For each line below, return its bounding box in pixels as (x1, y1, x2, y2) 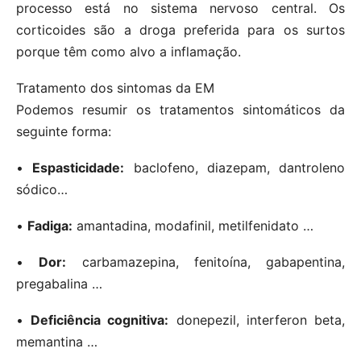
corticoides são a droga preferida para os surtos (16, 22, 345, 39)
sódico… (16, 181, 68, 198)
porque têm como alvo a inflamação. (16, 44, 241, 60)
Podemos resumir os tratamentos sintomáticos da (16, 102, 345, 118)
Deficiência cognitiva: (31, 312, 169, 329)
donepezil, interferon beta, (168, 312, 346, 329)
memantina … (16, 334, 98, 351)
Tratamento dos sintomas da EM (16, 80, 214, 97)
